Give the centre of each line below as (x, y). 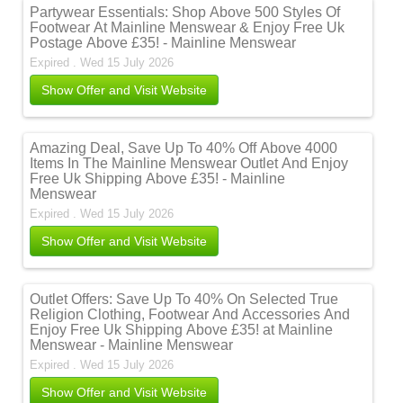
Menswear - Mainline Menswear (132, 345)
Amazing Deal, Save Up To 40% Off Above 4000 (184, 148)
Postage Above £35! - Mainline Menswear (163, 43)
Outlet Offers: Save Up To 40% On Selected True (184, 299)
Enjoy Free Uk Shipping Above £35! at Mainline (182, 330)
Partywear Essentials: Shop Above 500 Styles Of (185, 12)
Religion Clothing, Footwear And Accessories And (190, 314)
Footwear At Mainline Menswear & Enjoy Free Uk (188, 27)
